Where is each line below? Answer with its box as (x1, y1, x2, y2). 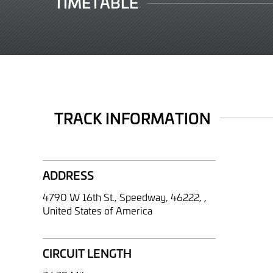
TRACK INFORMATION (54, 107, 211, 129)
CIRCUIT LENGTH (43, 245, 132, 261)
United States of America (43, 203, 152, 217)
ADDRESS (43, 167, 94, 183)
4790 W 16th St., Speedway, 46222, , (43, 190, 207, 204)
